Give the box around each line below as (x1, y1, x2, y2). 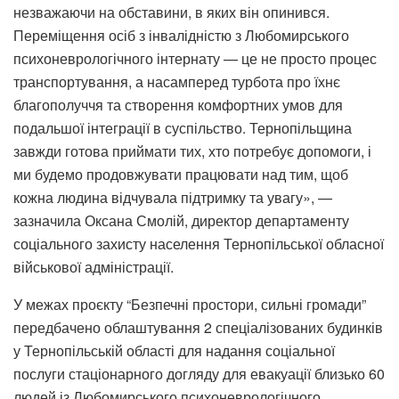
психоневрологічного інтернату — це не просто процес (13, 48, 377, 69)
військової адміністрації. (13, 256, 174, 278)
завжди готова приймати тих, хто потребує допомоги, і (13, 141, 371, 162)
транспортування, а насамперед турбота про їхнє (13, 71, 340, 93)
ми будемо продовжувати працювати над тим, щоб (13, 164, 348, 185)
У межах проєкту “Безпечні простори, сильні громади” (13, 294, 366, 315)
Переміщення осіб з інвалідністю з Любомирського (13, 25, 349, 46)
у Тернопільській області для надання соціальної (13, 340, 335, 362)
